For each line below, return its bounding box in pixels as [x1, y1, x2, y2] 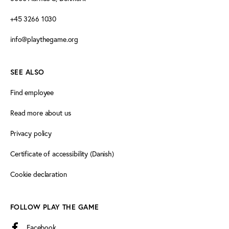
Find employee [10, 87, 54, 98]
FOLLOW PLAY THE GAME [10, 202, 99, 212]
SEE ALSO [10, 67, 44, 77]
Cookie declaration [10, 169, 67, 179]
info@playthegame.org [10, 34, 79, 44]
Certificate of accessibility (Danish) [10, 149, 114, 159]
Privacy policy [10, 128, 52, 139]
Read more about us [10, 108, 71, 118]
